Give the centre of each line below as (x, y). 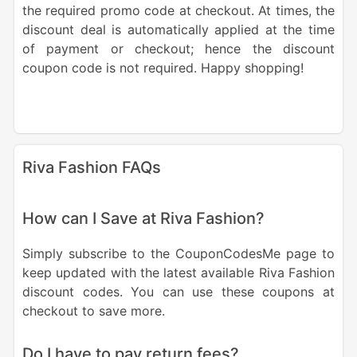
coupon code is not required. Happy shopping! (163, 68)
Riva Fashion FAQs (91, 168)
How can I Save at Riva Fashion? (143, 219)
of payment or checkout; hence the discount (178, 49)
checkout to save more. (93, 311)
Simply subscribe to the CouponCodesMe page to (178, 254)
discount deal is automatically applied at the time (178, 30)
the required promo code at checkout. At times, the (178, 11)
